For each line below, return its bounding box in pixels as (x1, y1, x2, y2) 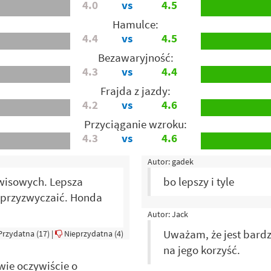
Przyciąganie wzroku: (84, 117, 187, 132)
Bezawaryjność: (97, 50, 174, 65)
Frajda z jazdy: (100, 83, 171, 99)
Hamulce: (113, 17, 158, 32)
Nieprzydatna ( (62, 228, 117, 240)
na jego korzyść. (163, 243, 240, 257)
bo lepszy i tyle (163, 174, 234, 189)
